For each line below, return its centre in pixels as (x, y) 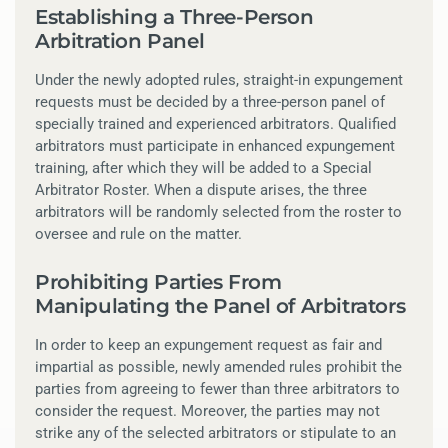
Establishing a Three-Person (174, 17)
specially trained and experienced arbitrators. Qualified (215, 124)
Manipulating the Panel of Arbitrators (220, 306)
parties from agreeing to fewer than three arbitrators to (217, 389)
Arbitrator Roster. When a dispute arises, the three (201, 190)
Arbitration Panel (120, 41)
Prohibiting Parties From (158, 282)
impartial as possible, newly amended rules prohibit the (218, 367)
